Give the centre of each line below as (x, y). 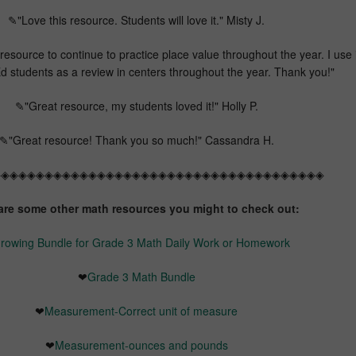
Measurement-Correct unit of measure (141, 310)
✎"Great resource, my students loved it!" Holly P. (136, 105)
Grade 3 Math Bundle (141, 276)
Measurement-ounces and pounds (141, 344)
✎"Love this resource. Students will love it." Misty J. (136, 19)
